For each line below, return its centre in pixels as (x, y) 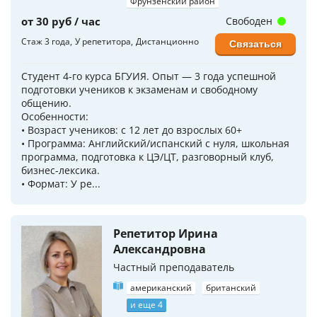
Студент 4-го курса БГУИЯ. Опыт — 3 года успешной (149, 76)
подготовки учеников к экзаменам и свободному (139, 90)
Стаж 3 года (46, 42)
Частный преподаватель (174, 267)
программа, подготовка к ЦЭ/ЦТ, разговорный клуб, (148, 157)
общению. (46, 103)
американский (161, 288)
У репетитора (103, 42)
